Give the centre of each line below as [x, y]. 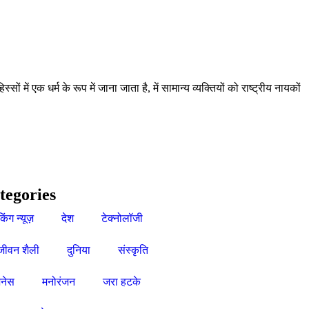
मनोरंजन [58, 281]
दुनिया [78, 250]
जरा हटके [121, 281]
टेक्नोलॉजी [122, 218]
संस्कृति [133, 250]
